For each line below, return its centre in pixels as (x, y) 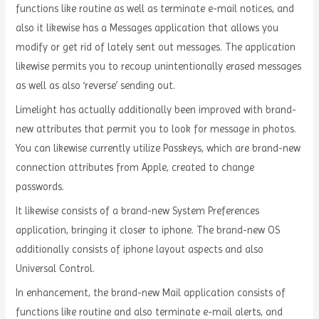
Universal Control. (56, 269)
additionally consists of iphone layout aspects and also (140, 250)
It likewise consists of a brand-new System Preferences (138, 211)
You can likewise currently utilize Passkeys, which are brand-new (158, 148)
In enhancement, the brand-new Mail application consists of (151, 293)
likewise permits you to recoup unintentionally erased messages (159, 66)
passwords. (40, 186)
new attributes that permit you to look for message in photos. (156, 129)
